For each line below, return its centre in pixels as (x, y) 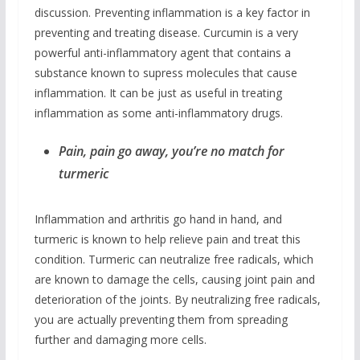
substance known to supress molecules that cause (166, 73)
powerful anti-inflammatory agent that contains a (162, 53)
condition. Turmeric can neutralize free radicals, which (174, 259)
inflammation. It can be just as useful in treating (158, 93)
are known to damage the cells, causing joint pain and (174, 279)
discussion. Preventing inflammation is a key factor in (172, 12)
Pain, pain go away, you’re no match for (171, 151)
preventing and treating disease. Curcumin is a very (166, 33)
